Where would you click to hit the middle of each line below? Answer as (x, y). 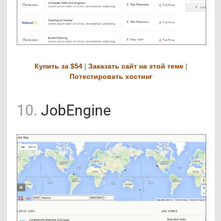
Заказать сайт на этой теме (136, 66)
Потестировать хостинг (111, 77)
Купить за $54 (58, 66)
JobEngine (74, 110)
